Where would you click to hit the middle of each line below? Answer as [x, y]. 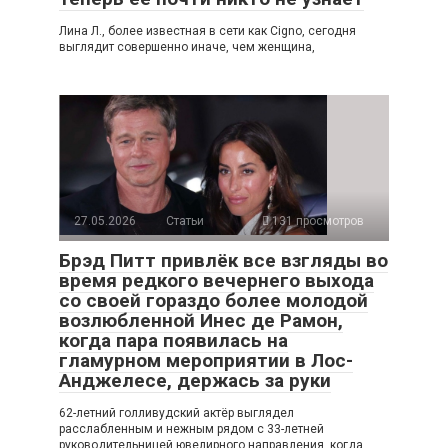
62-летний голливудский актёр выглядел [176, 412]
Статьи [185, 220]
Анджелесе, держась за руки [195, 380]
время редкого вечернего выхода [216, 280]
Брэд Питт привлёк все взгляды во [223, 260]
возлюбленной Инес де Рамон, [201, 320]
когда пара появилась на [173, 340]
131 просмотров [316, 220]
